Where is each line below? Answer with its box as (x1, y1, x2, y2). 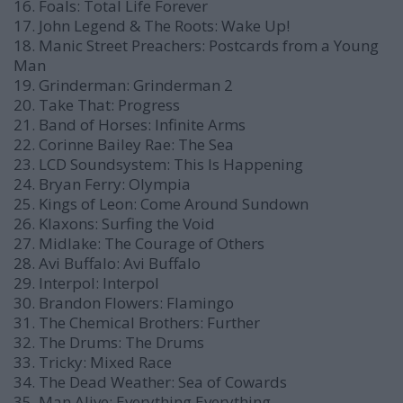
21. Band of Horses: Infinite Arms (13, 114, 246, 135)
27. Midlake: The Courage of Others (13, 233, 264, 254)
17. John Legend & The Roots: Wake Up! (13, 15, 290, 36)
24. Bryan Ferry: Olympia (13, 174, 191, 194)
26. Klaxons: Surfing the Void (13, 213, 215, 234)
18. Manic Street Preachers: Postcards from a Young (13, 35, 379, 56)
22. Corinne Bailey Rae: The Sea (13, 134, 234, 155)
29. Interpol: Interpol (13, 273, 159, 293)
